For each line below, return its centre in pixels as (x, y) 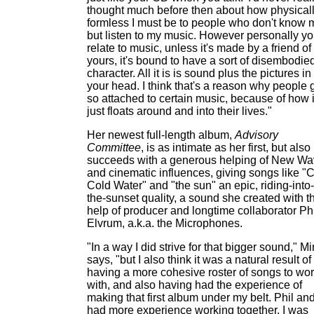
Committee (114, 148)
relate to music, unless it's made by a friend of (199, 48)
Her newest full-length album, (161, 135)
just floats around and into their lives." (179, 111)
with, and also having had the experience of (194, 285)
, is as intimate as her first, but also (226, 148)
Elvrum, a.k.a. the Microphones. (165, 223)
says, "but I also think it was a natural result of (199, 260)
